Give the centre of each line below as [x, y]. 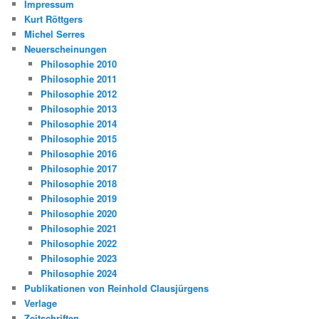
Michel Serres [55, 34]
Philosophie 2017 [78, 169]
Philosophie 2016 [78, 154]
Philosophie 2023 [78, 258]
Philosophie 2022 [78, 244]
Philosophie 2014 [78, 124]
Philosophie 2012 [78, 94]
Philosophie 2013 [78, 109]
